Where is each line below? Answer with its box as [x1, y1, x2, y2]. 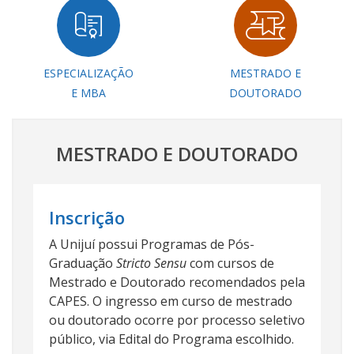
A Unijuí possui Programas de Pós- [49, 235, 254, 253]
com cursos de [186, 254, 274, 272]
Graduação [49, 254, 116, 272]
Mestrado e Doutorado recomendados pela [49, 273, 305, 291]
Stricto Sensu [116, 254, 186, 272]
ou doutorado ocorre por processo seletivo [49, 311, 305, 329]
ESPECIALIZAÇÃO [43, 66, 134, 81]
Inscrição [49, 205, 125, 229]
